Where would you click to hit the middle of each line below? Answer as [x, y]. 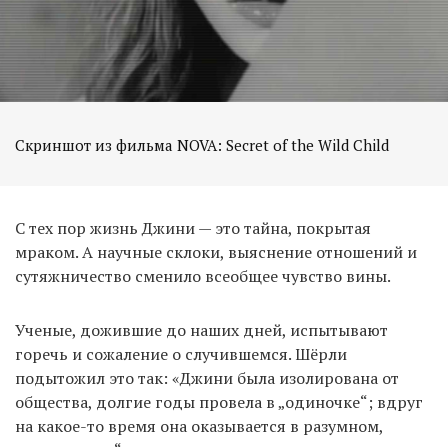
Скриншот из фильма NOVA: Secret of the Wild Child [202, 145]
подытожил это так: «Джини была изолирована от [207, 378]
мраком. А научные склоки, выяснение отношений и [216, 252]
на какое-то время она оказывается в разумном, [199, 426]
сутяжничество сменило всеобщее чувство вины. [203, 276]
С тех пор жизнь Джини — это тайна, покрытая [193, 228]
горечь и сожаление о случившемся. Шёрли [181, 354]
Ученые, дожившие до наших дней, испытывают [201, 330]
